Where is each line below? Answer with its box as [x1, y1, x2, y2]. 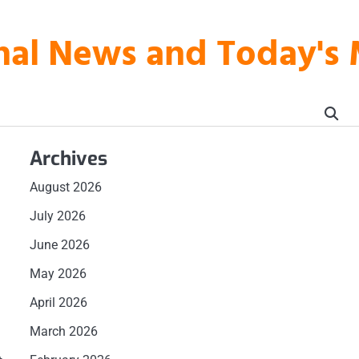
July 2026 [29, 208, 86, 224]
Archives [29, 146, 107, 171]
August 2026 [29, 179, 102, 195]
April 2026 [29, 295, 87, 310]
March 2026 [29, 324, 98, 339]
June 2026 [29, 237, 90, 252]
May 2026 [29, 266, 87, 281]
